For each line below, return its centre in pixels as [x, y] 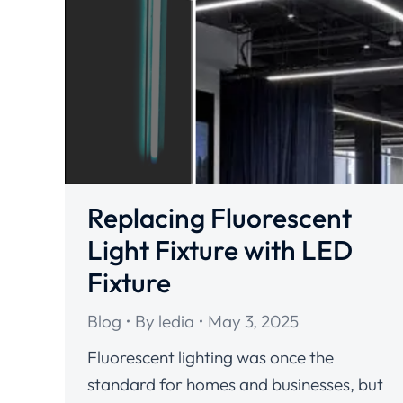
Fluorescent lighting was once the [210, 358]
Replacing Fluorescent [219, 218]
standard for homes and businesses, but [235, 385]
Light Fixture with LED [220, 251]
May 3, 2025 [253, 322]
